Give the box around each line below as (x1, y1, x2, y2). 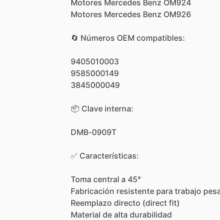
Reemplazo (71, 197, 112, 208)
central (93, 174, 119, 184)
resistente (116, 186, 154, 196)
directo (114, 197, 140, 208)
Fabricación (71, 186, 114, 196)
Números (81, 32, 115, 43)
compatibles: (137, 32, 185, 43)
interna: (105, 103, 134, 113)
